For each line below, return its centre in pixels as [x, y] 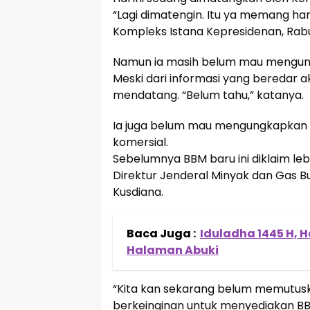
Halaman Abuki [173, 250]
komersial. [140, 143]
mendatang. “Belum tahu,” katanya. [208, 95]
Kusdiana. [138, 192]
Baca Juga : [161, 234]
